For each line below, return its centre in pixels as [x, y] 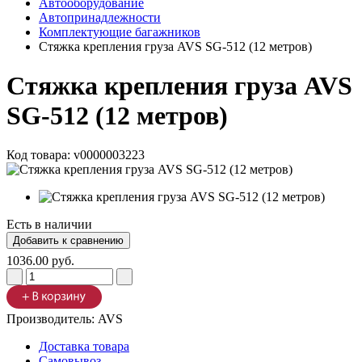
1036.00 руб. [40, 261]
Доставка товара [84, 347]
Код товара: [40, 155]
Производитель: [52, 319]
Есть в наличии [49, 225]
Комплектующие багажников [120, 32]
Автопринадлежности [100, 17]
